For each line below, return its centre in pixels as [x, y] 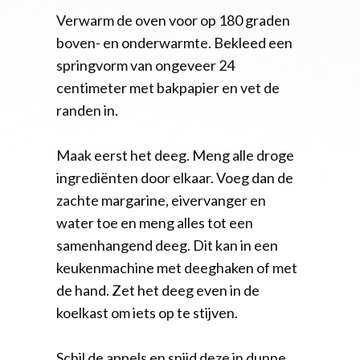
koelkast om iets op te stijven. [147, 312]
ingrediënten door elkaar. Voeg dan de [175, 177]
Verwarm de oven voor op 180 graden [173, 20]
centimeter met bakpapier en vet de [168, 87]
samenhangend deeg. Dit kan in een [167, 245]
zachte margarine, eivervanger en [161, 200]
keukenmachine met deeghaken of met [177, 267]
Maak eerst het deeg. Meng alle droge [175, 155]
